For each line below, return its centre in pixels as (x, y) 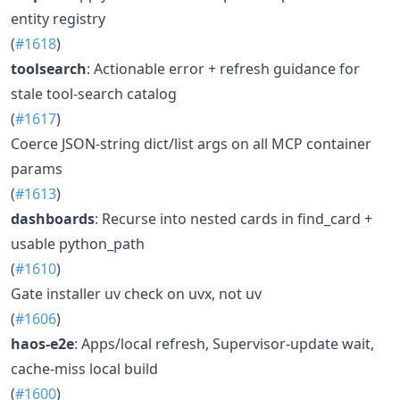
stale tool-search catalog (94, 93)
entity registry (58, 18)
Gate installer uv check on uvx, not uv (136, 293)
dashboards (53, 218)
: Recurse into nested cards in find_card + (233, 218)
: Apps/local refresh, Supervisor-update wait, (224, 343)
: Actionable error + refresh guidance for (223, 68)
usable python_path (78, 243)
